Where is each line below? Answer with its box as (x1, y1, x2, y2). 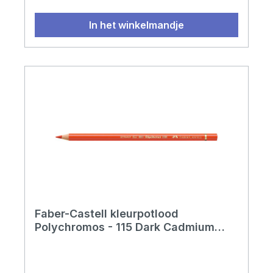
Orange (35, 234, 75, 247)
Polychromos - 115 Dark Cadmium (35, 221, 214, 234)
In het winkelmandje (89, 19, 184, 32)
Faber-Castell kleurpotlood (35, 207, 179, 221)
